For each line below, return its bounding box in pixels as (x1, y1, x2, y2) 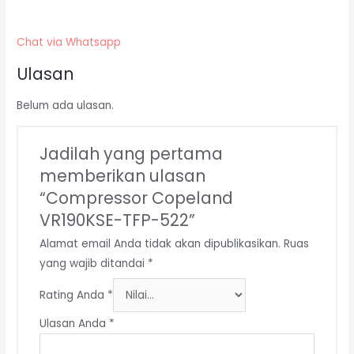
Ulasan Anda (40, 316, 110, 332)
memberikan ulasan (40, 164, 206, 187)
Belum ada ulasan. (17, 97, 115, 113)
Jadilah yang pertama (40, 141, 224, 165)
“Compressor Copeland (40, 186, 234, 209)
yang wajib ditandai (40, 255, 149, 271)
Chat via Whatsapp (17, 34, 122, 50)
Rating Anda (40, 288, 108, 303)
